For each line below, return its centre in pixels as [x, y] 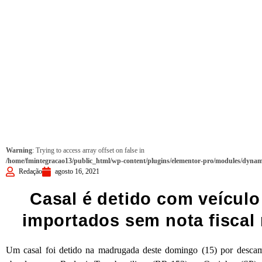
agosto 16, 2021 [77, 171]
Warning [19, 150]
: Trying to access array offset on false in [88, 150]
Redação [30, 171]
